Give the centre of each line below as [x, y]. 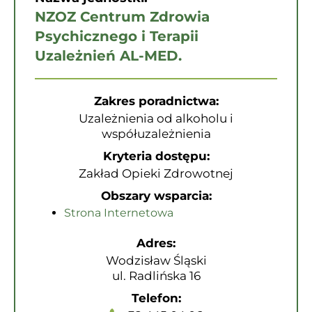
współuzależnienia [156, 134]
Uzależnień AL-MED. [108, 56]
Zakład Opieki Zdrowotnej [156, 173]
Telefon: [156, 298]
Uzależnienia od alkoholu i [156, 118]
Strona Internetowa [119, 213]
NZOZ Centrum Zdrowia [122, 17]
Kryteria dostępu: [156, 156]
